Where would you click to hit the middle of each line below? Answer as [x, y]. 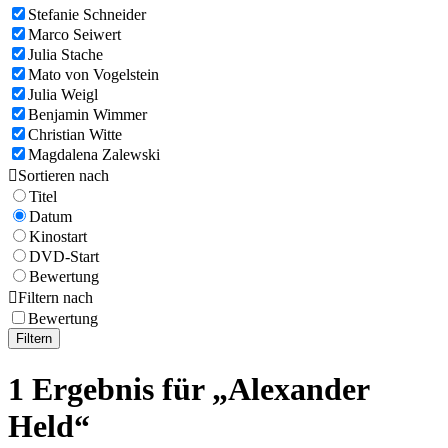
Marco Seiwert [74, 35]
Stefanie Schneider [87, 15]
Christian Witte [75, 135]
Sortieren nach [63, 176]
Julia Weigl [63, 95]
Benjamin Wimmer [87, 115]
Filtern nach [55, 298]
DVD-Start [64, 257]
